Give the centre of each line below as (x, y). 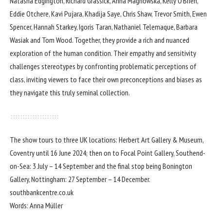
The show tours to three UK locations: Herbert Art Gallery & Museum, (107, 140)
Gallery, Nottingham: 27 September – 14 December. (80, 179)
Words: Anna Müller (36, 206)
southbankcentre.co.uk (42, 192)
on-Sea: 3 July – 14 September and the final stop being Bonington (101, 166)
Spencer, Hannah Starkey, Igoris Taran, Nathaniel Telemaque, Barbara (104, 27)
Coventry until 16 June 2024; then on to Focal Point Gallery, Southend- (108, 153)
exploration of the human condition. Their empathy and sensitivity (103, 53)
